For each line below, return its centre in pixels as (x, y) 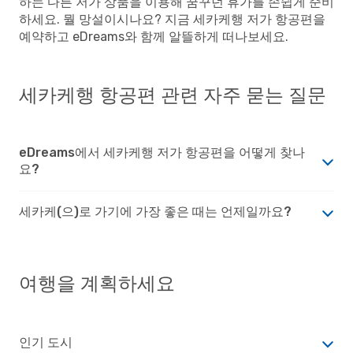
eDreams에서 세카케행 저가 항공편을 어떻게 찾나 (162, 152)
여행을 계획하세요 (97, 284)
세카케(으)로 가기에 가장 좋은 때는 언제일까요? (155, 212)
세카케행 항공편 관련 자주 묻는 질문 (173, 95)
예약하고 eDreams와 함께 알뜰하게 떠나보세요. (154, 37)
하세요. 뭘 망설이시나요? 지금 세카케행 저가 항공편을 (172, 19)
